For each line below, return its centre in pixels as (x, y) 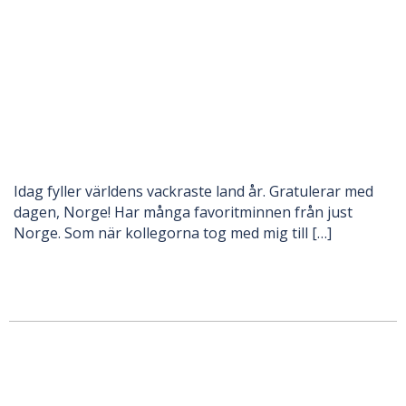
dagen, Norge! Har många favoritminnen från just (183, 212)
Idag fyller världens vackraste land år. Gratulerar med (193, 191)
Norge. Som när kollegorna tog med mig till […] (173, 232)
